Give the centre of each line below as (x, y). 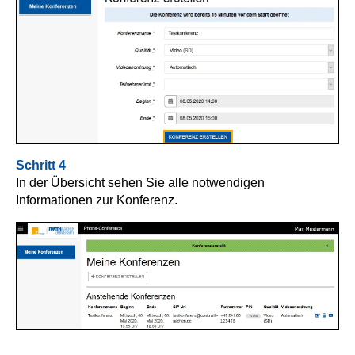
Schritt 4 (41, 166)
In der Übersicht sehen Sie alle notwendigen (140, 183)
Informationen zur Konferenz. (97, 200)
